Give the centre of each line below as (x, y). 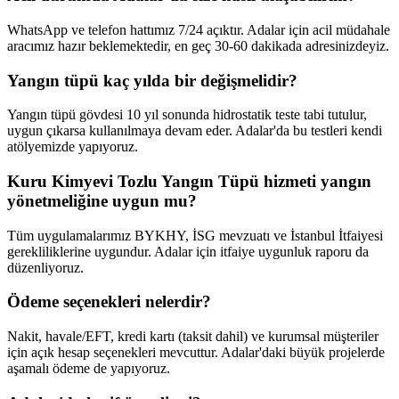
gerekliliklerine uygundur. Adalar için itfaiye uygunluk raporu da (188, 251)
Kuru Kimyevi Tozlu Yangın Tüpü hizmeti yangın (189, 181)
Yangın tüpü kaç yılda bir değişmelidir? (152, 80)
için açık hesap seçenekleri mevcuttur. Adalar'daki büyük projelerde (196, 353)
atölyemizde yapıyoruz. (73, 147)
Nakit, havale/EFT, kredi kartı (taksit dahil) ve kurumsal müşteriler (193, 337)
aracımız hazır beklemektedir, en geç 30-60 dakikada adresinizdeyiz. (198, 45)
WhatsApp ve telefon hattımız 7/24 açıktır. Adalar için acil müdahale (199, 29)
